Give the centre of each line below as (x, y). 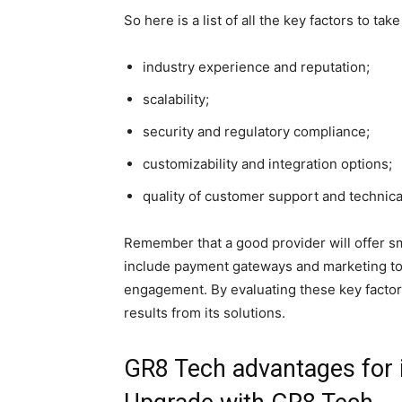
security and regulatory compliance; (256, 131)
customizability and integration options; (267, 163)
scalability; (176, 99)
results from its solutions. (205, 312)
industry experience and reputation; (256, 66)
